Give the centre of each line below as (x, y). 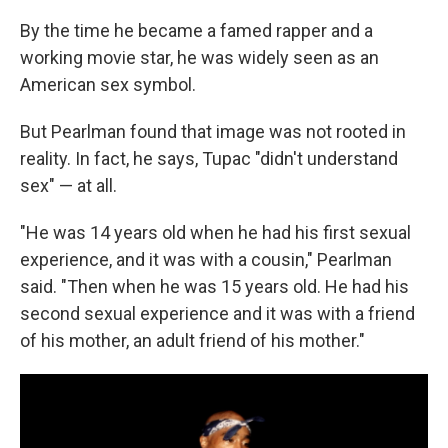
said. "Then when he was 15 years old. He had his (214, 286)
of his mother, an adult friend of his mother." (192, 340)
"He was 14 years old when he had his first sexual (215, 232)
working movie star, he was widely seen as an (199, 57)
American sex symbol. (108, 84)
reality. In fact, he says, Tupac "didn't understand (209, 158)
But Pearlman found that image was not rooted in (213, 131)
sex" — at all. (68, 185)
